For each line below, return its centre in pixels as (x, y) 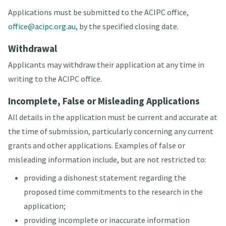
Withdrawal (32, 49)
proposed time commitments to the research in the (113, 192)
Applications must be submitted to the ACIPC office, (98, 12)
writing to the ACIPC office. (55, 79)
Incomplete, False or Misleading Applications (104, 101)
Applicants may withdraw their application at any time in (106, 65)
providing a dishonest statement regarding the (105, 178)
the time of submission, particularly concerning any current (110, 131)
